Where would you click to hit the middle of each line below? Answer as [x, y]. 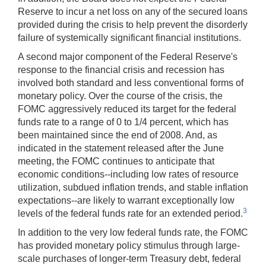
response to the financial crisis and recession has [121, 69]
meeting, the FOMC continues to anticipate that [116, 161]
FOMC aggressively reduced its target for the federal [127, 109]
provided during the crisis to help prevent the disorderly [133, 24]
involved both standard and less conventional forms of [131, 83]
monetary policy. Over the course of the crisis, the [120, 96]
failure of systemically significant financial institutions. [129, 37]
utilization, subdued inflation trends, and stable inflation [133, 187]
